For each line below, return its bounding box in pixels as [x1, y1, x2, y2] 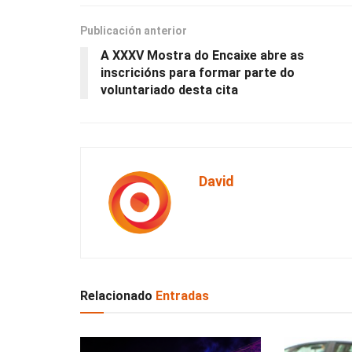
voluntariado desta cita [101, 82, 238, 98]
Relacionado [80, 288, 152, 304]
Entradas [152, 288, 209, 304]
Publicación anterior [80, 24, 187, 38]
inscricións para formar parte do [101, 65, 295, 81]
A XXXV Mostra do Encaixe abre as [101, 48, 304, 64]
